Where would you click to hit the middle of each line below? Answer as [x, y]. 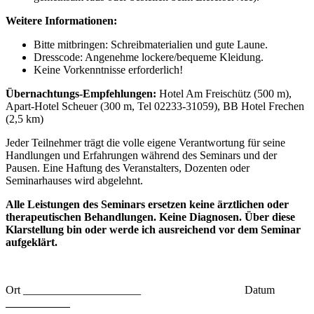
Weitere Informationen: [61, 21]
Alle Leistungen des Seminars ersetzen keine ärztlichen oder [147, 205]
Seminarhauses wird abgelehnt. [74, 181]
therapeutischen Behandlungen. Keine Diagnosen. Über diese [150, 217]
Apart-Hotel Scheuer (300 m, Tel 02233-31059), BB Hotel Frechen [155, 107]
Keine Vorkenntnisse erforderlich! [108, 70]
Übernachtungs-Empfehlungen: [81, 94]
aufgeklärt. [32, 243]
